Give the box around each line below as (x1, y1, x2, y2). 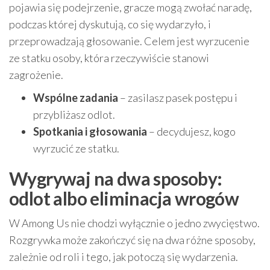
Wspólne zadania (33, 91, 118, 105)
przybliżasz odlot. (33, 108, 115, 122)
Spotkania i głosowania (33, 125, 147, 139)
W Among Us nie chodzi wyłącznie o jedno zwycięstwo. (9, 216, 260, 230)
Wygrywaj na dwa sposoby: (9, 168, 222, 190)
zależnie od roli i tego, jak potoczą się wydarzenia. (9, 250, 238, 264)
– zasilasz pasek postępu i (118, 91, 237, 105)
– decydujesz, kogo (147, 125, 236, 139)
